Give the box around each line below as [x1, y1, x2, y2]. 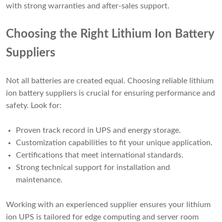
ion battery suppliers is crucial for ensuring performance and [6, 89, 215, 98]
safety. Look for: [6, 102, 61, 110]
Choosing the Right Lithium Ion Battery [6, 28, 215, 41]
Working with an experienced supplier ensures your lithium [6, 201, 211, 209]
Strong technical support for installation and [16, 164, 170, 172]
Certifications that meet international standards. [16, 151, 183, 160]
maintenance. [16, 176, 62, 184]
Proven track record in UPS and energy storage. [16, 126, 181, 135]
